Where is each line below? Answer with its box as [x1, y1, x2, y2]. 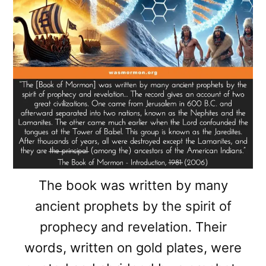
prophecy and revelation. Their [39, 219, 227, 235]
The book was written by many [38, 178, 228, 194]
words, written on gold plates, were [24, 240, 242, 256]
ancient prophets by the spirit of [34, 198, 232, 214]
